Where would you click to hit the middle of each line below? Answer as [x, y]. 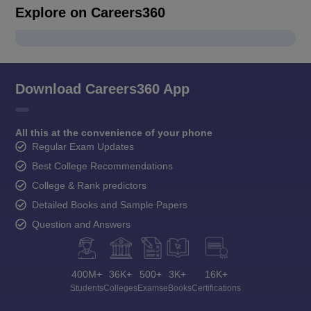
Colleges [120, 288]
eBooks [177, 288]
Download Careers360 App [102, 89]
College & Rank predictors [89, 185]
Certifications [216, 288]
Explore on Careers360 [90, 12]
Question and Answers [81, 224]
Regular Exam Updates [83, 146]
